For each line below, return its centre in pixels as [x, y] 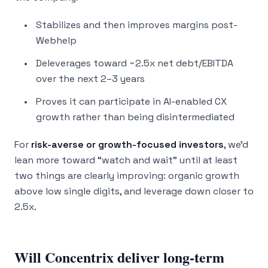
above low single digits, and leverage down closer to [134, 191]
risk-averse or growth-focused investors [127, 144]
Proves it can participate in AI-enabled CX [131, 101]
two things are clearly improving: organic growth [127, 176]
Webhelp [56, 40]
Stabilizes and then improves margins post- [137, 25]
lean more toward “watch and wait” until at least [126, 160]
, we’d [236, 144]
